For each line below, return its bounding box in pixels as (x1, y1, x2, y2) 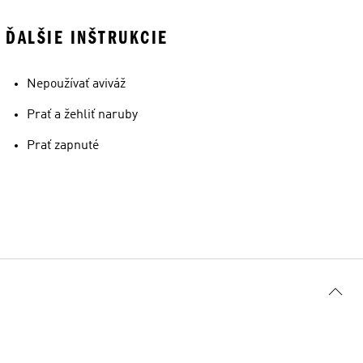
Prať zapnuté (27, 139, 99, 152)
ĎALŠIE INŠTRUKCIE (6, 27, 169, 49)
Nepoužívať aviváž (27, 78, 126, 91)
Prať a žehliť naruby (27, 109, 138, 122)
